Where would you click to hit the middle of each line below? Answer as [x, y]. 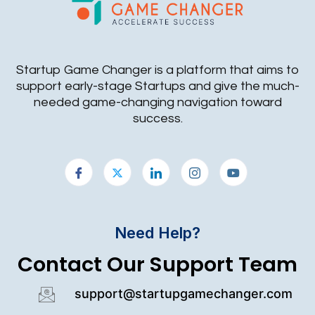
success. [157, 118]
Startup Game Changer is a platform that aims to [157, 70]
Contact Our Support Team [157, 264]
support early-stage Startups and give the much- [157, 86]
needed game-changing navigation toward [157, 102]
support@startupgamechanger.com [184, 293]
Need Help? [157, 232]
